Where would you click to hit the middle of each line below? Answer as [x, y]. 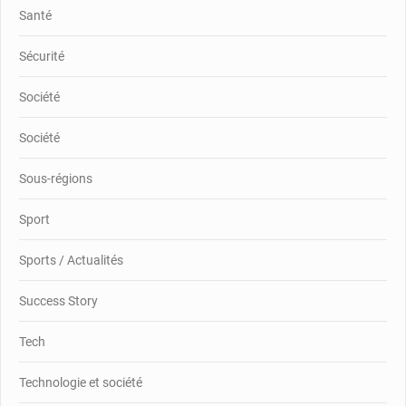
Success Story [58, 300]
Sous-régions [56, 178]
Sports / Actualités [71, 260]
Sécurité [42, 56]
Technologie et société [81, 382]
